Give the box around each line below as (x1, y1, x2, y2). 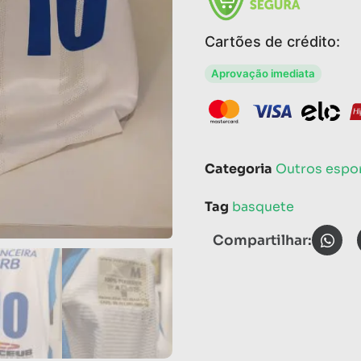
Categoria (205, 160, 272, 177)
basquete (232, 197, 294, 215)
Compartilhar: (213, 231, 312, 249)
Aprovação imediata (210, 66, 315, 80)
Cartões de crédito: (205, 32, 340, 50)
